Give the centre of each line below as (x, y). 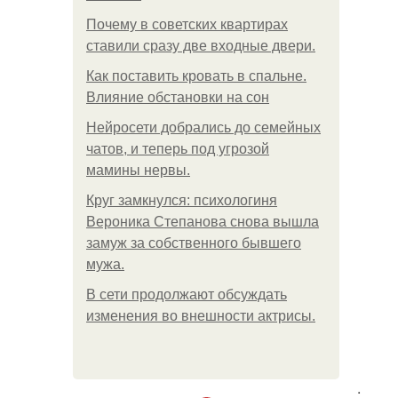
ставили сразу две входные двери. (201, 46)
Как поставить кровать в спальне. (196, 76)
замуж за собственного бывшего (194, 243)
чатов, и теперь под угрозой (178, 149)
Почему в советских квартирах (187, 24)
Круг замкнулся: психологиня (182, 200)
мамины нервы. (138, 170)
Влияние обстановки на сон (178, 97)
